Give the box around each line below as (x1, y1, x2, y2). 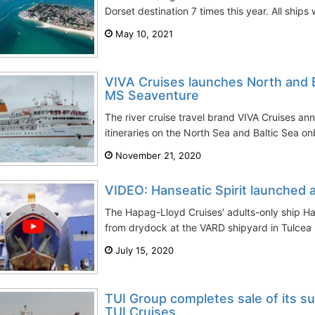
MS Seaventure (105, 88, 199, 103)
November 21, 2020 (112, 150, 201, 161)
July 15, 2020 (112, 245, 174, 256)
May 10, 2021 (112, 28, 173, 39)
